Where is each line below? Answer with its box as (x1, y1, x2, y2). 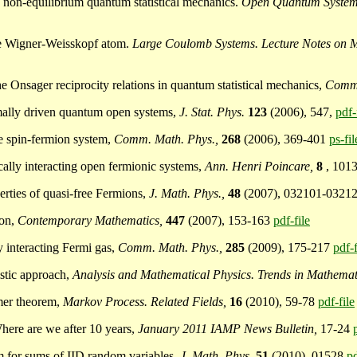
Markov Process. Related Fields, (63, 295, 226, 309)
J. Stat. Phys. (179, 105, 245, 120)
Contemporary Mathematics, (18, 214, 163, 228)
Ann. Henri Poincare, (205, 159, 316, 174)
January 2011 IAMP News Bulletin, (138, 322, 320, 336)
